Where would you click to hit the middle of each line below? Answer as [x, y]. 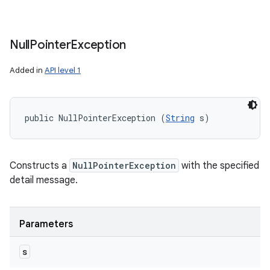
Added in [27, 70]
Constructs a [39, 166]
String [180, 118]
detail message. [44, 180]
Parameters [46, 224]
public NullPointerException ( [95, 118]
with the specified [219, 166]
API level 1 [63, 70]
